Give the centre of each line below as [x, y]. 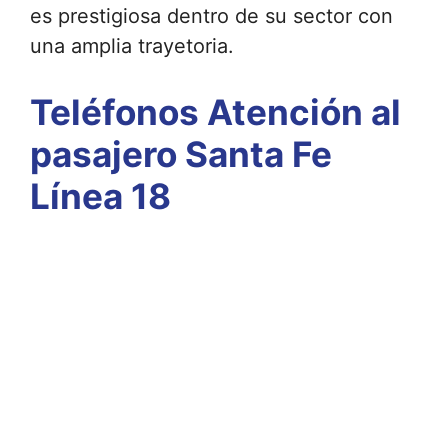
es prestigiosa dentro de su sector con [211, 16]
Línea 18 [100, 196]
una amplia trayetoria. [132, 46]
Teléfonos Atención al [215, 112]
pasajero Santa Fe [181, 154]
